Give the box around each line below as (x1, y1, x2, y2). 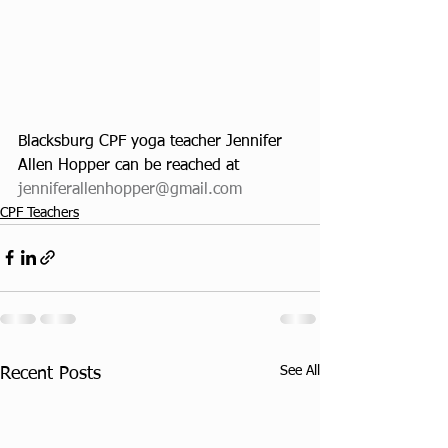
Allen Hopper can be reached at (18, 157, 239, 174)
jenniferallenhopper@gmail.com (18, 181, 242, 198)
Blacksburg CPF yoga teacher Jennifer (18, 133, 287, 150)
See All (280, 363, 320, 378)
